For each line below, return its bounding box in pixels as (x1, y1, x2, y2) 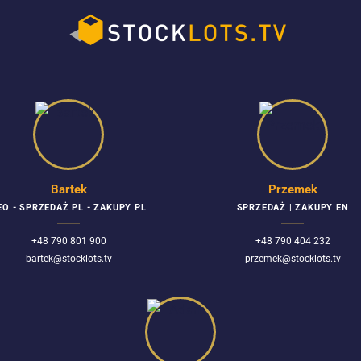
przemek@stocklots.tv (244, 252, 341, 264)
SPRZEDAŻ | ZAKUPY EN (236, 201, 349, 213)
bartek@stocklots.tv (25, 252, 112, 264)
